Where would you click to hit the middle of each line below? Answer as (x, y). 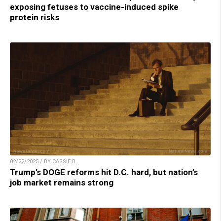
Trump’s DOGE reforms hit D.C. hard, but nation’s (104, 172)
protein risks (35, 18)
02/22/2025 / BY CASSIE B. (43, 162)
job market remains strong (62, 183)
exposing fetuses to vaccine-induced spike (94, 7)
